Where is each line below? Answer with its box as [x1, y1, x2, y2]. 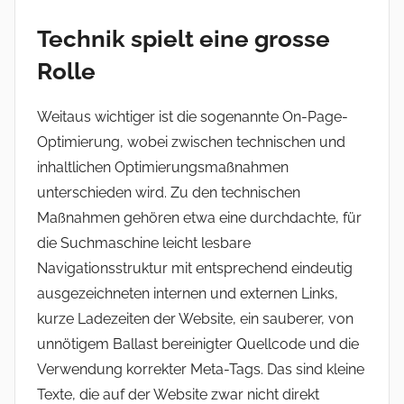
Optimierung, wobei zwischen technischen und [37, 133, 345, 151]
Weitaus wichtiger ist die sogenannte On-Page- [37, 108, 348, 126]
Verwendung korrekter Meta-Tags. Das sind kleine [37, 361, 364, 379]
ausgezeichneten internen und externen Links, [37, 285, 338, 303]
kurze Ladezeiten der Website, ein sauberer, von [37, 310, 353, 328]
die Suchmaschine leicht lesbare [37, 234, 251, 252]
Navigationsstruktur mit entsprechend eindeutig [37, 260, 353, 278]
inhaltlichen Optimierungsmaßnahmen [37, 159, 289, 177]
